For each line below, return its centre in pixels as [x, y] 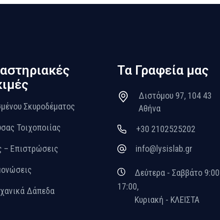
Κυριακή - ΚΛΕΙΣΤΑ [167, 199]
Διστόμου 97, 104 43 [175, 96]
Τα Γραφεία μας [163, 70]
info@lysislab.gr [164, 149]
